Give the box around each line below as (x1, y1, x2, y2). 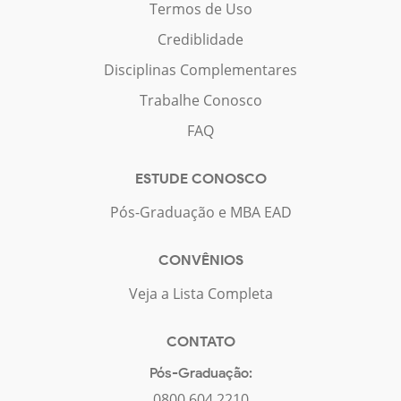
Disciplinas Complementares (104, 59, 297, 80)
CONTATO (166, 332, 235, 350)
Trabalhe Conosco (139, 90, 262, 110)
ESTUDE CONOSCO (134, 169, 267, 187)
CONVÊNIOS (158, 251, 243, 269)
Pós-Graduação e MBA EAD (109, 201, 292, 222)
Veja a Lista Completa (128, 283, 273, 303)
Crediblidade (158, 29, 243, 49)
